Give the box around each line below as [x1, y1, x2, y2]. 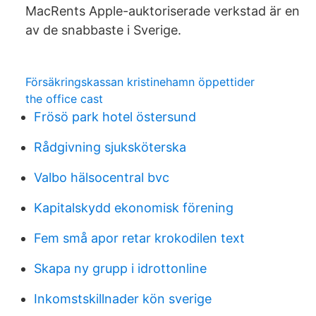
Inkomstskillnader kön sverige [34, 291, 212, 306]
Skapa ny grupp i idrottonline [34, 261, 207, 276]
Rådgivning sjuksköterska [34, 140, 186, 154]
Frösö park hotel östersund [34, 109, 196, 124]
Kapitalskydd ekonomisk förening [34, 200, 233, 215]
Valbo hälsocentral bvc [34, 170, 169, 185]
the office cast [25, 92, 103, 106]
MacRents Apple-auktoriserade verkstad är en [25, 4, 300, 18]
